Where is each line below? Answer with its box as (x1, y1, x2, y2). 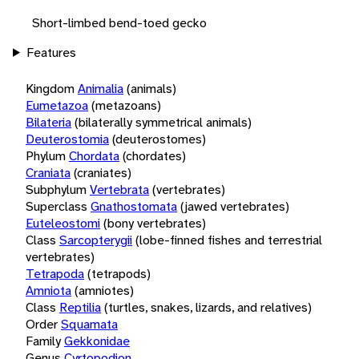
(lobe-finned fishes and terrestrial (135, 231, 322, 248)
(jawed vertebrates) (180, 197, 289, 215)
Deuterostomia (26, 130, 109, 147)
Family (26, 332, 61, 349)
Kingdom (26, 79, 75, 97)
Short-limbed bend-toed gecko (32, 14, 207, 31)
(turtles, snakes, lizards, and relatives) (104, 298, 312, 316)
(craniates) (74, 163, 131, 181)
